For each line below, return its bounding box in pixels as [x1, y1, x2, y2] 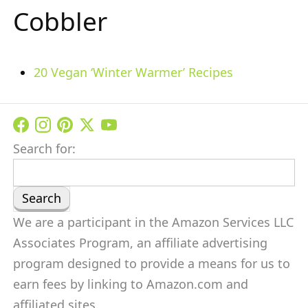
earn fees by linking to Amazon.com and [13, 276, 248, 292]
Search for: [13, 140, 76, 157]
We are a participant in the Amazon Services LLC [13, 214, 294, 230]
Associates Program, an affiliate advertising [13, 234, 267, 251]
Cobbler [13, 3, 107, 38]
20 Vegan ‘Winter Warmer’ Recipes [34, 64, 233, 80]
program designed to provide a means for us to [13, 255, 290, 272]
